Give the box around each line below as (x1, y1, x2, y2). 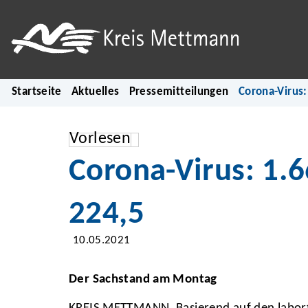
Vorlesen (69, 131, 131, 147)
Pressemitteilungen (129, 86, 229, 98)
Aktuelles (71, 86, 120, 98)
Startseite (12, 86, 62, 98)
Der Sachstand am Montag (69, 273, 217, 287)
